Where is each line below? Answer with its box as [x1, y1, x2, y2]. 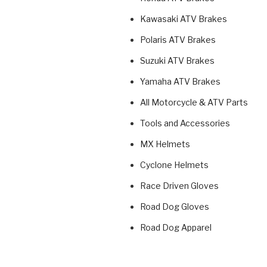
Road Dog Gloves [140, 201, 209, 212]
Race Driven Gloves [140, 181, 219, 191]
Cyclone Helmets [140, 160, 209, 170]
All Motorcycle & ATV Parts [140, 97, 248, 108]
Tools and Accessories [140, 118, 230, 129]
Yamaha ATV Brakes [140, 76, 221, 87]
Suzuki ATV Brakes [140, 55, 215, 66]
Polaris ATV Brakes [140, 35, 216, 45]
